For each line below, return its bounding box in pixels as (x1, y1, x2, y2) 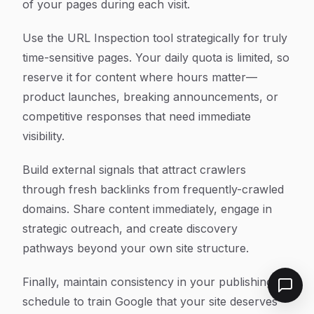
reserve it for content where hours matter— (22, 70, 257, 84)
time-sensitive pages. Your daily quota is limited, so (22, 50, 289, 64)
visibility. (22, 129, 64, 143)
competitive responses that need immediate (22, 109, 251, 123)
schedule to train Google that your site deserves (22, 294, 278, 308)
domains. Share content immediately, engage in (22, 202, 272, 216)
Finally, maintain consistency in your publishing (22, 275, 273, 289)
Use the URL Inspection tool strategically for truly (22, 31, 287, 45)
